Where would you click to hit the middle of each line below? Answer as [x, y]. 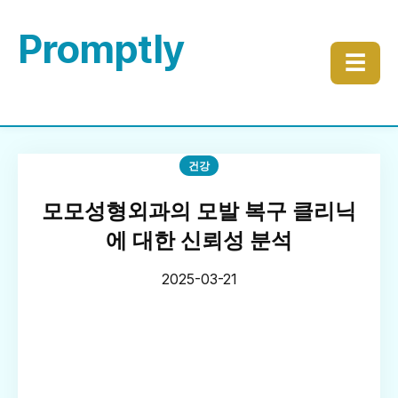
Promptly [101, 49]
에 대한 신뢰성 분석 [199, 240]
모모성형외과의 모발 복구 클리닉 [199, 211]
